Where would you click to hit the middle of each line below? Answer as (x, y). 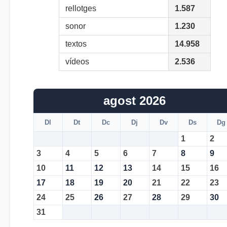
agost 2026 (135, 101)
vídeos (77, 62)
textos (76, 44)
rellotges (81, 9)
